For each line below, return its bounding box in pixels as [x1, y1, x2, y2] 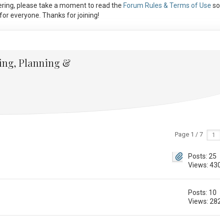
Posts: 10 [188, 189, 217, 197]
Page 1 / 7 [174, 131, 203, 138]
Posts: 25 [188, 152, 217, 161]
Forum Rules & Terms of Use [123, 1, 211, 10]
